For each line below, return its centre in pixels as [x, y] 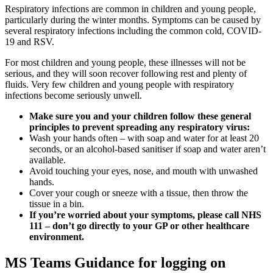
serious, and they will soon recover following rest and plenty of [126, 74]
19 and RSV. [30, 42]
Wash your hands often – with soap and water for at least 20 [144, 138]
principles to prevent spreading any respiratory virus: [140, 127]
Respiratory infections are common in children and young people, [130, 9]
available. [48, 160]
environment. [57, 237]
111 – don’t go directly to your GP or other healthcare [139, 226]
